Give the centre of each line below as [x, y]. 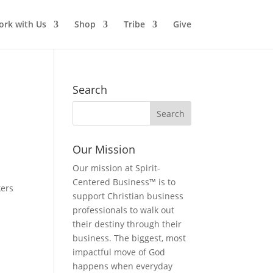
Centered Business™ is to [124, 182]
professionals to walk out [124, 210]
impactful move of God [119, 252]
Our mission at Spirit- [117, 168]
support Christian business [128, 196]
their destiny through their [127, 224]
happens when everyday [123, 266]
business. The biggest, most [129, 238]
